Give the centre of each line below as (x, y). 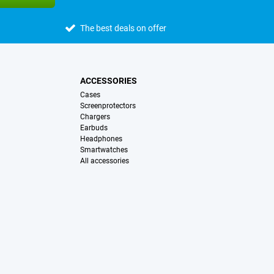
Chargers (95, 117)
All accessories (104, 161)
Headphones (101, 139)
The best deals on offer (123, 28)
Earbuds (94, 128)
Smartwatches (104, 150)
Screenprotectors (108, 106)
